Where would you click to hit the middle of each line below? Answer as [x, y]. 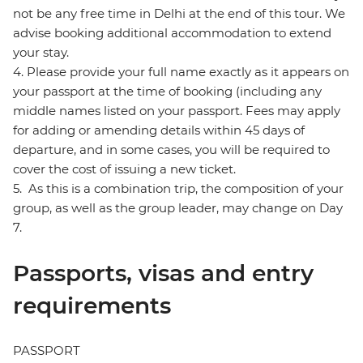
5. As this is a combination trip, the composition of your [178, 189]
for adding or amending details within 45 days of [159, 130]
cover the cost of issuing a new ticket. [124, 169]
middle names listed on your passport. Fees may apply [177, 111]
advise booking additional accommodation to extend [172, 33]
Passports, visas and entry [163, 273]
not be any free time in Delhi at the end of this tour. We [179, 14]
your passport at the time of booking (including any [167, 92]
